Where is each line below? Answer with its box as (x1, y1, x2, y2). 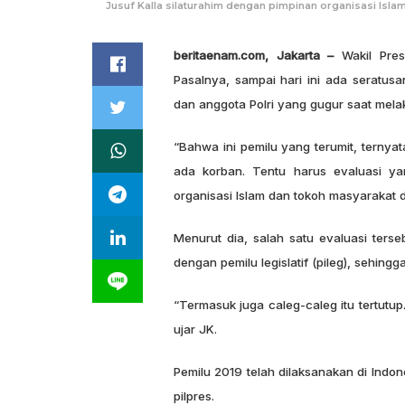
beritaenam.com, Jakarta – (174, 47, 334, 62)
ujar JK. (174, 321, 217, 336)
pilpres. (174, 388, 214, 403)
